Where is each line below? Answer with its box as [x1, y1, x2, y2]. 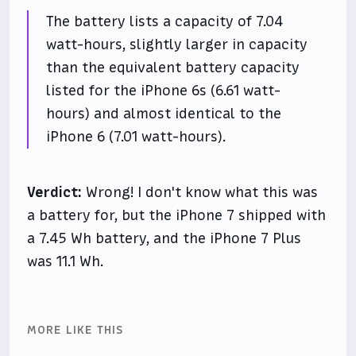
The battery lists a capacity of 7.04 [46, 12, 284, 32]
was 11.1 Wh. [27, 252, 104, 272]
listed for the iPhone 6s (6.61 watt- [46, 81, 281, 101]
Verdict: [27, 183, 83, 203]
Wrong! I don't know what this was [82, 183, 319, 203]
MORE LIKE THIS [27, 322, 124, 339]
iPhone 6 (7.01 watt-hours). [46, 127, 226, 147]
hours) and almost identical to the [46, 104, 282, 124]
